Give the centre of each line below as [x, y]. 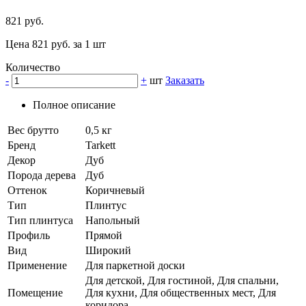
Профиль [29, 236]
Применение [37, 266]
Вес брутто [33, 130]
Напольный [113, 221]
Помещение [35, 293]
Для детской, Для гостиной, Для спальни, [182, 281]
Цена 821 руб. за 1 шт [56, 44]
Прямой [104, 236]
